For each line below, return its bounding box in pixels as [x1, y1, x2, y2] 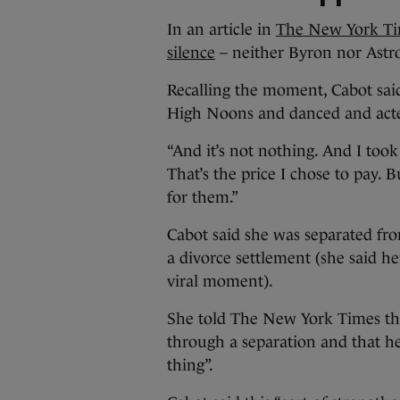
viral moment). [167, 272, 273, 290]
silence [167, 44, 215, 62]
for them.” [167, 188, 238, 206]
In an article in [167, 21, 276, 38]
